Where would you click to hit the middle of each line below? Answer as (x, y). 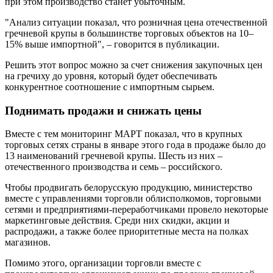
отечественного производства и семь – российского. (114, 167)
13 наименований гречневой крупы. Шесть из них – (114, 156)
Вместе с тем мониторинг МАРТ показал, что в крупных (124, 134)
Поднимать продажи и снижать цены (103, 110)
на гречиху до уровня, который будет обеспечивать (111, 76)
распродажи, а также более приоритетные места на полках (127, 232)
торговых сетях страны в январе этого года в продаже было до (135, 145)
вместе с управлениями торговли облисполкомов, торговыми (133, 199)
